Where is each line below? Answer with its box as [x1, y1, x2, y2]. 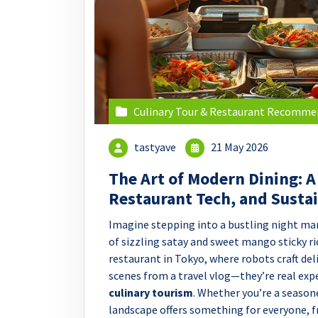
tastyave [134, 139, 177, 154]
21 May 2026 [209, 139, 269, 154]
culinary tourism [109, 285, 193, 300]
